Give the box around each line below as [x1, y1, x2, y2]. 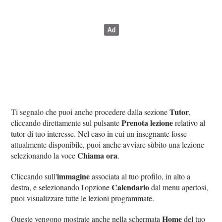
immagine [57, 170, 90, 182]
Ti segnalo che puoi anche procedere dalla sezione [11, 106, 170, 117]
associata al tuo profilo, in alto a [90, 170, 191, 181]
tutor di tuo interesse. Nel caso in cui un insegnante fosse [11, 128, 187, 139]
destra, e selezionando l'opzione [11, 181, 112, 192]
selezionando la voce [11, 150, 78, 161]
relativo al [173, 117, 206, 128]
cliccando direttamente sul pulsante [11, 117, 122, 128]
